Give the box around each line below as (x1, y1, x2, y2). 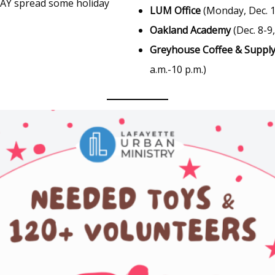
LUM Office (150, 3, 203, 17)
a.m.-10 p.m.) (150, 62, 206, 76)
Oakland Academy (150, 23, 231, 37)
